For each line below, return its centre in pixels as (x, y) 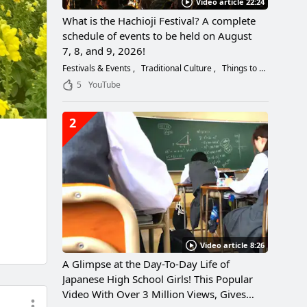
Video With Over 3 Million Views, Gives (154, 294)
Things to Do (240, 69)
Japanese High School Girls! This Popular (158, 279)
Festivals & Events (98, 69)
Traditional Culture (176, 69)
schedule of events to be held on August (157, 36)
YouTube (105, 85)
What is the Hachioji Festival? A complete (159, 21)
